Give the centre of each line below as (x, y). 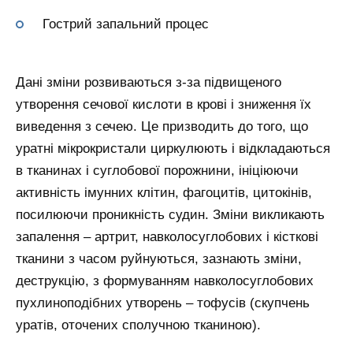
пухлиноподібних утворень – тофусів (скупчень (163, 303)
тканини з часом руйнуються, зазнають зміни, (159, 259)
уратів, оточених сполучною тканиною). (138, 325)
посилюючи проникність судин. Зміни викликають (170, 215)
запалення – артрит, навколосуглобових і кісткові (167, 237)
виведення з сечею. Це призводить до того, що (162, 126)
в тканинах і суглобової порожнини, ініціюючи (157, 171)
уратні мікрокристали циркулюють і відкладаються (173, 149)
